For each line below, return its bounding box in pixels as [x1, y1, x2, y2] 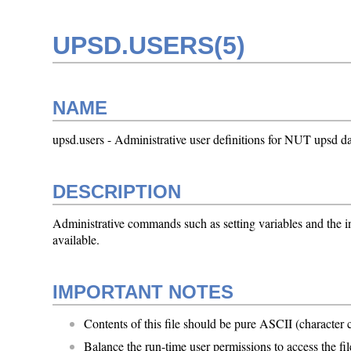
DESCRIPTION [52, 180, 182, 202]
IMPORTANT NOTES [52, 280, 234, 302]
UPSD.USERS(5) [52, 31, 246, 60]
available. [52, 230, 100, 248]
